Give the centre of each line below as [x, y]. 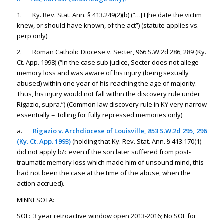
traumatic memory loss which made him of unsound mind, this [110, 163]
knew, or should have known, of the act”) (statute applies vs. [108, 26]
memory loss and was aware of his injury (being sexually [103, 73]
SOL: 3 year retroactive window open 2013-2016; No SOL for [106, 216]
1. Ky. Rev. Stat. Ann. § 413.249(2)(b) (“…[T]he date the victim [109, 15]
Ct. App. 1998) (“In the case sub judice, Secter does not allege [108, 63]
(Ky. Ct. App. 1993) [44, 142]
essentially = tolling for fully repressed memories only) [99, 115]
